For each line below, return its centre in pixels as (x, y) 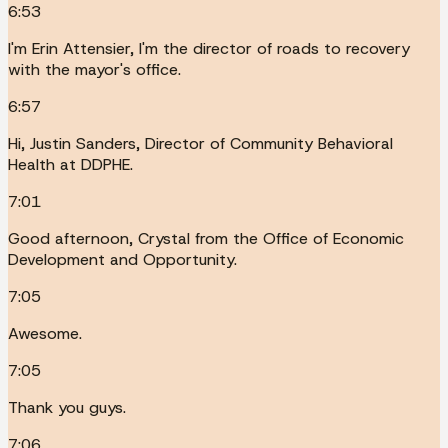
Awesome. (45, 333)
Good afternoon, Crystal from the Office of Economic (206, 238)
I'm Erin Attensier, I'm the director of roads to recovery (209, 48)
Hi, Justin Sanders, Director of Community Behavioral (200, 143)
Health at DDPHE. (70, 164)
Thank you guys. (67, 407)
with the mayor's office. (94, 69)
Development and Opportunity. (122, 259)
